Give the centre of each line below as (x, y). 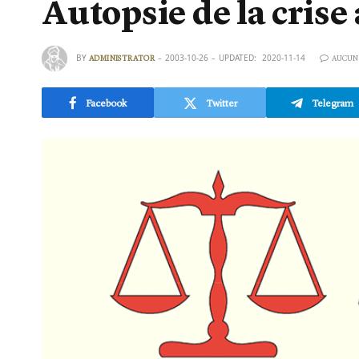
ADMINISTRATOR (122, 58)
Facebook (106, 103)
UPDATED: (238, 57)
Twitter (221, 103)
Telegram (333, 103)
